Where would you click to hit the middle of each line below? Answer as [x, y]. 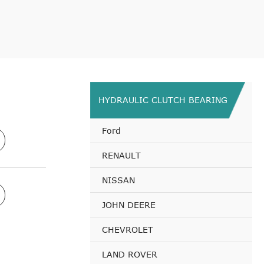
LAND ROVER [130, 254]
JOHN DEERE [129, 205]
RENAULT [121, 155]
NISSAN [118, 180]
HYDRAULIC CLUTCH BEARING [163, 100]
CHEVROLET [128, 230]
